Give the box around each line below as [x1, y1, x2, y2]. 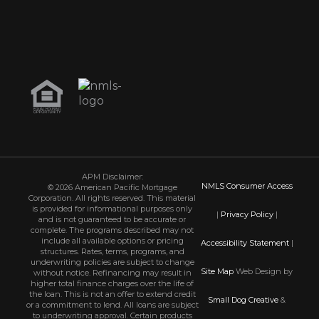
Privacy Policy [220, 209, 273, 219]
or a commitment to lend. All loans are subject [26, 299, 199, 310]
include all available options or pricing [41, 235, 184, 246]
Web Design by [234, 266, 293, 276]
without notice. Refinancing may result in [33, 267, 192, 278]
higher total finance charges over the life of [31, 278, 194, 288]
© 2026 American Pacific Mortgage [47, 182, 177, 192]
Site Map [201, 266, 234, 276]
